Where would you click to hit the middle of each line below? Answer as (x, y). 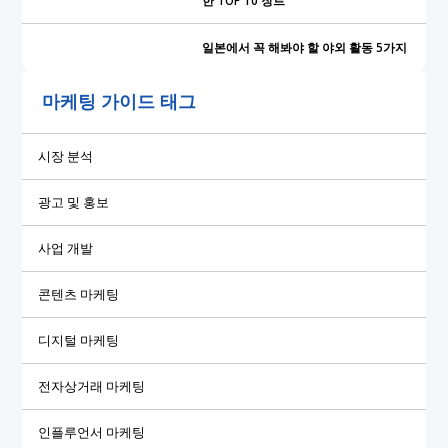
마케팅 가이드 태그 (119, 101)
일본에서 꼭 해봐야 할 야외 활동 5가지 (304, 46)
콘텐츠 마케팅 (79, 293)
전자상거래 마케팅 (92, 385)
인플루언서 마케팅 (92, 431)
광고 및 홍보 (74, 201)
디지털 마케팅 (79, 339)
